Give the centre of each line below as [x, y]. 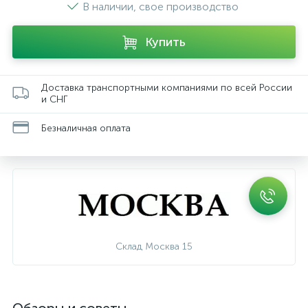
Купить [165, 42]
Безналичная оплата [86, 128]
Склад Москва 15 [154, 246]
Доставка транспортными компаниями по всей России [167, 88]
